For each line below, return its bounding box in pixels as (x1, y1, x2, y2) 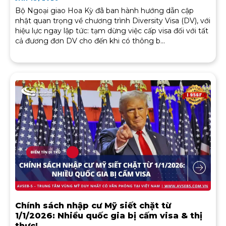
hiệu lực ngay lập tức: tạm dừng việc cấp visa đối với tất (15, 26, 208, 36)
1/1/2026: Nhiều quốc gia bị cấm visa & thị (15, 210, 202, 220)
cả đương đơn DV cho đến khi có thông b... (15, 36, 165, 46)
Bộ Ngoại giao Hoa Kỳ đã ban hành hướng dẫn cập (15, 6, 194, 16)
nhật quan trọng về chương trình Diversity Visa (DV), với (15, 16, 210, 26)
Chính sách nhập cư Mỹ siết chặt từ (15, 200, 171, 210)
